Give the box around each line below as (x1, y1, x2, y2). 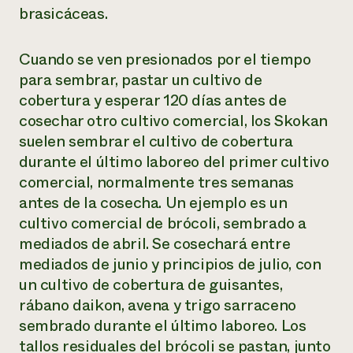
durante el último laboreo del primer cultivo (19, 150, 329, 173)
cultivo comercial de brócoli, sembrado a (19, 212, 307, 235)
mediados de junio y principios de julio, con (19, 253, 321, 276)
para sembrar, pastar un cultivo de (19, 69, 262, 91)
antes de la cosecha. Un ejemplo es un (19, 191, 288, 214)
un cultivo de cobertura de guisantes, (19, 273, 283, 296)
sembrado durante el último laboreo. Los (19, 314, 307, 337)
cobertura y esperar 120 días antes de (19, 89, 287, 112)
